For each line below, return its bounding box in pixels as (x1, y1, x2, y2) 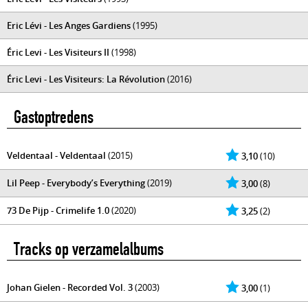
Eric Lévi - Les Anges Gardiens (7, 19, 131, 32)
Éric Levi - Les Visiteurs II (7, 46, 109, 58)
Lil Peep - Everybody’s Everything (7, 177, 145, 189)
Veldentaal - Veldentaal (7, 149, 106, 162)
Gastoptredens (14, 107, 93, 128)
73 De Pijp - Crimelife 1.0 (7, 204, 109, 217)
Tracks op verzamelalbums (14, 239, 164, 260)
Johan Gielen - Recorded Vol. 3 (7, 281, 133, 294)
